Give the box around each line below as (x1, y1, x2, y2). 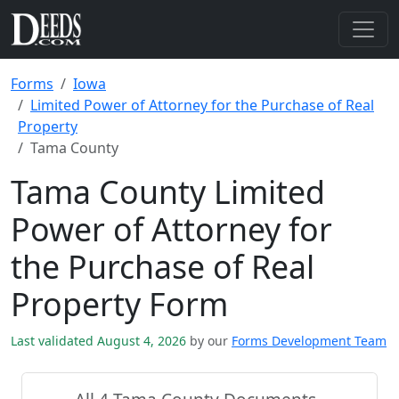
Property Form (11, 282, 228, 325)
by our (190, 332, 228, 349)
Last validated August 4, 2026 (11, 332, 190, 349)
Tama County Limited (11, 170, 325, 213)
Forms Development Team (232, 332, 387, 349)
